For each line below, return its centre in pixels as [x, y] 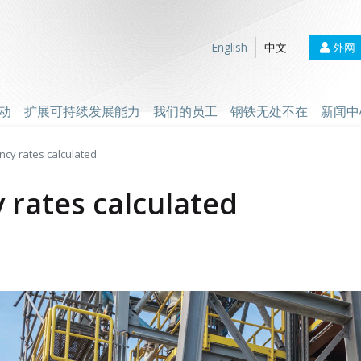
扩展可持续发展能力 [82, 111]
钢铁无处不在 [269, 111]
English [229, 48]
